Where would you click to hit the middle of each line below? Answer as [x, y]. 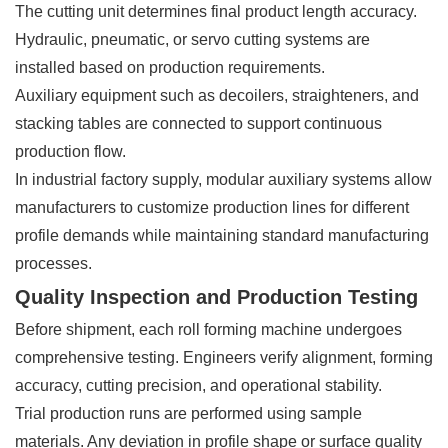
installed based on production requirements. [170, 67]
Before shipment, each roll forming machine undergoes [208, 329]
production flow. [70, 151]
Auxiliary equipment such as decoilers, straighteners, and [217, 95]
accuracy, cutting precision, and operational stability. [198, 385]
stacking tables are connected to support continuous [198, 123]
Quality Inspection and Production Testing [216, 296]
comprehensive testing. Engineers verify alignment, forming [224, 357]
